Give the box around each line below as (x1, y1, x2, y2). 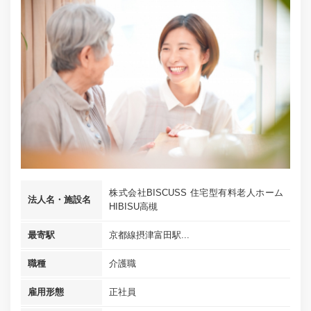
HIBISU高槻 (109, 201, 158, 212)
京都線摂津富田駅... (109, 230, 190, 241)
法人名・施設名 (28, 194, 91, 205)
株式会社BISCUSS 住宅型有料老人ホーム (109, 187, 283, 199)
